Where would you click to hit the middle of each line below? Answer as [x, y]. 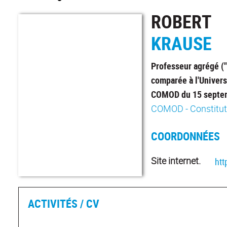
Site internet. [176, 161]
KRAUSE [182, 43]
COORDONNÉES [186, 136]
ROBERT [182, 22]
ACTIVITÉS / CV [64, 204]
